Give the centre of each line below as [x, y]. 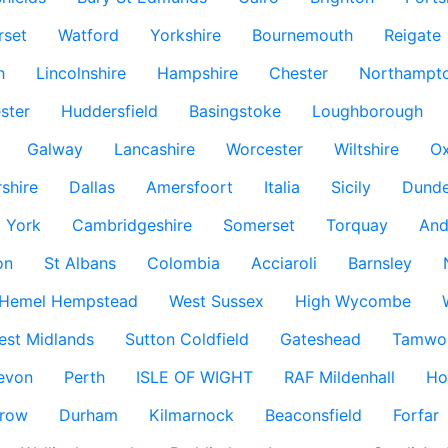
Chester [298, 73]
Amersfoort [189, 187]
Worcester [264, 149]
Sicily [350, 187]
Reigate [412, 35]
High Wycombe [352, 301]
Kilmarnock [191, 415]
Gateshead [320, 339]
